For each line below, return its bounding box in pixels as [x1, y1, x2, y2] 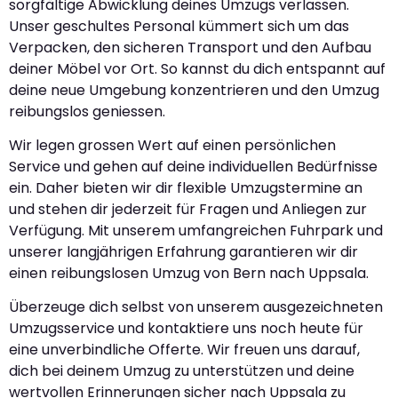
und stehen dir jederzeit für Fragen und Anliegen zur [9, 198, 367, 219]
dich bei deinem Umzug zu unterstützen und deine [9, 361, 354, 382]
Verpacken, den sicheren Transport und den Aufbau [9, 36, 371, 58]
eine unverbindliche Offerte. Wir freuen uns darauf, [9, 339, 360, 361]
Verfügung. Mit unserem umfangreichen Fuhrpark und [9, 219, 383, 241]
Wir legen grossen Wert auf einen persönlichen [9, 134, 336, 155]
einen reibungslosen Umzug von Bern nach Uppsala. [9, 262, 369, 283]
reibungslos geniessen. [9, 100, 165, 122]
